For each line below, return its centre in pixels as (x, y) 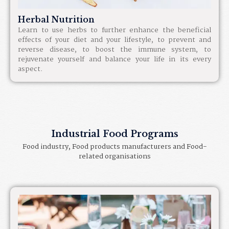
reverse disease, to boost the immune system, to (114, 49)
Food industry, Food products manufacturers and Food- (114, 146)
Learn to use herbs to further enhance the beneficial (114, 30)
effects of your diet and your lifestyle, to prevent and (114, 40)
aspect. (30, 69)
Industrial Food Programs (114, 134)
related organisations (114, 156)
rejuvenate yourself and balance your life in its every (114, 59)
